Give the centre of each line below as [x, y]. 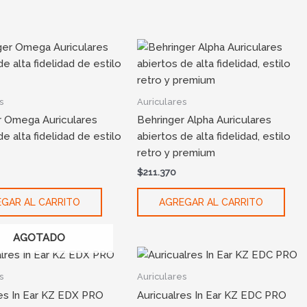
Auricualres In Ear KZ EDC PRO [212, 295]
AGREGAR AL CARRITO [211, 202]
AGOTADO [39, 237]
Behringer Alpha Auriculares [205, 120]
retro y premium [176, 153]
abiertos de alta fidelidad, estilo [214, 137]
